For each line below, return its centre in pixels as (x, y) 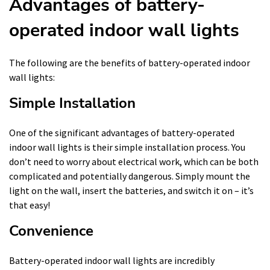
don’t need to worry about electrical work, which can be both (134, 162)
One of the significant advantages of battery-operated (122, 133)
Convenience (51, 231)
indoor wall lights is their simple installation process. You (127, 147)
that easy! (30, 205)
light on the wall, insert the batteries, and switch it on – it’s (131, 190)
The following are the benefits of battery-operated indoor (130, 63)
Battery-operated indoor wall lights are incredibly (112, 260)
